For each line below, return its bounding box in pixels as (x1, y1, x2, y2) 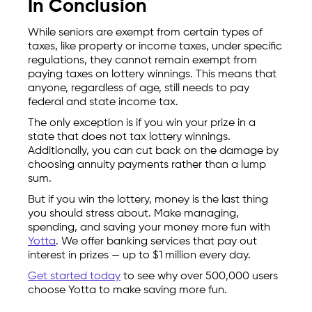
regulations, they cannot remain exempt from (28, 55, 257, 67)
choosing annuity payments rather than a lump (28, 159, 266, 171)
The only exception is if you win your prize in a (28, 118, 256, 130)
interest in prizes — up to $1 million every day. (28, 250, 251, 262)
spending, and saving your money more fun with (28, 222, 270, 234)
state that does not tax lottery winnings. (28, 132, 231, 143)
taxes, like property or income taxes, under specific (28, 41, 282, 53)
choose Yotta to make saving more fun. (28, 285, 227, 297)
